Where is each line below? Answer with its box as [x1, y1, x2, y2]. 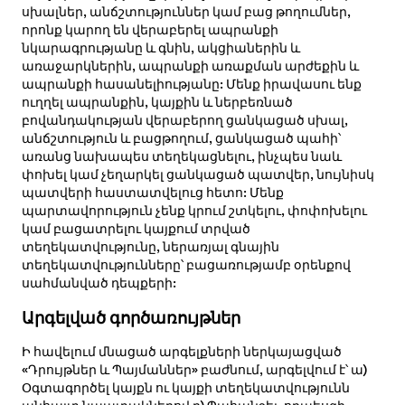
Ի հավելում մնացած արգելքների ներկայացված [21, 345, 342, 359]
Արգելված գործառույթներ [21, 309, 240, 326]
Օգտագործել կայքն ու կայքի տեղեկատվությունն [21, 381, 350, 395]
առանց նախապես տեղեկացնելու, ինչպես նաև [21, 150, 342, 164]
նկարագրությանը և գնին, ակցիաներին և [21, 42, 300, 55]
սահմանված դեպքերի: [21, 277, 176, 290]
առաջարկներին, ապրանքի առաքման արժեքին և [21, 60, 359, 73]
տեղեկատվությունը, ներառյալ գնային [21, 240, 279, 254]
